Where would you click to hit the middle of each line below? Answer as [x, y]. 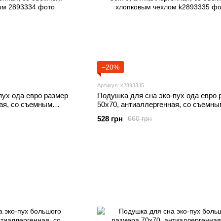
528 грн [110, 118]
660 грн [140, 119]
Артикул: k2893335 [120, 85]
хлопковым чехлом [129, 113]
